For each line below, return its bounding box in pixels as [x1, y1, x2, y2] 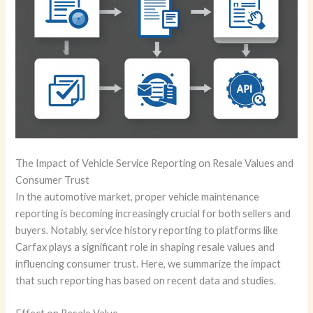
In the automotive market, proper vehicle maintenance [15, 190, 260, 203]
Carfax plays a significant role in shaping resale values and [15, 240, 275, 253]
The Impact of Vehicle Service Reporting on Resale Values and [15, 156, 294, 169]
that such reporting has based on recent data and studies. [15, 274, 277, 286]
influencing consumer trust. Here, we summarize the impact [15, 257, 282, 270]
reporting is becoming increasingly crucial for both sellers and [15, 207, 291, 219]
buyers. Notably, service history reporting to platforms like [15, 224, 279, 236]
